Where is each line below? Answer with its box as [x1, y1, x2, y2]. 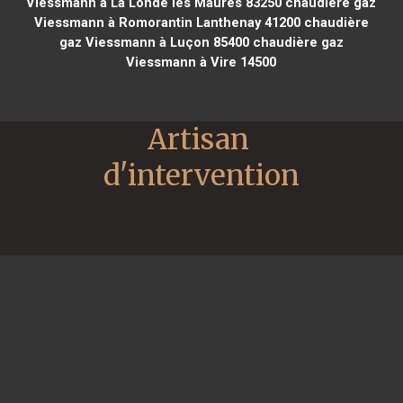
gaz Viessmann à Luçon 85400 [58, 33, 249, 50]
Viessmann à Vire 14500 [126, 53, 277, 70]
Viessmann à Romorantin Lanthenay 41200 [33, 13, 300, 31]
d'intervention [103, 157, 300, 193]
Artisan [148, 121, 249, 157]
